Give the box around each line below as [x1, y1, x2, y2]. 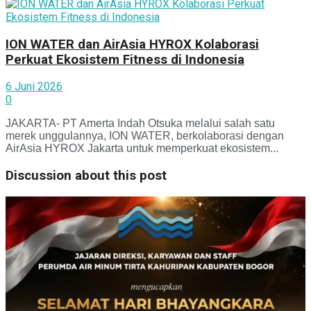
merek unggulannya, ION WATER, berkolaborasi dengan [6, 130, 284, 142]
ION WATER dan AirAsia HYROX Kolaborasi [6, 36, 259, 52]
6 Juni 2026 [6, 80, 62, 94]
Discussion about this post [6, 168, 167, 184]
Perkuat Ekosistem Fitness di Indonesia [6, 51, 244, 67]
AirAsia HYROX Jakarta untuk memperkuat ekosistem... [6, 142, 278, 155]
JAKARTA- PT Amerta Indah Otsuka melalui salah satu [6, 117, 275, 130]
